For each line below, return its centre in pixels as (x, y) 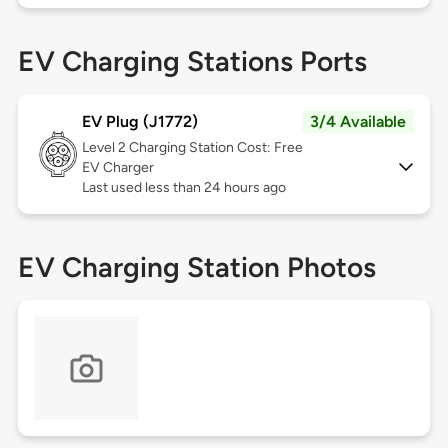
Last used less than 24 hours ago (183, 188)
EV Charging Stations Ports (192, 61)
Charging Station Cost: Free (215, 148)
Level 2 (105, 148)
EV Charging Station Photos (196, 267)
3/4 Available (358, 122)
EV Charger (117, 168)
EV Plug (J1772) (139, 122)
